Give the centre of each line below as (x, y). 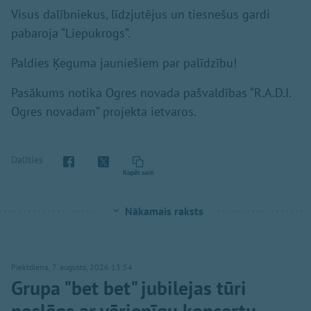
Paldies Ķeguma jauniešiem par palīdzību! (124, 62)
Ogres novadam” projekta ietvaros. (104, 111)
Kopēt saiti (138, 172)
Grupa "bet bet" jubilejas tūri (129, 287)
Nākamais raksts (164, 211)
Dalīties (27, 160)
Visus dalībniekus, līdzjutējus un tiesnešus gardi (141, 14)
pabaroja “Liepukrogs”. (71, 33)
